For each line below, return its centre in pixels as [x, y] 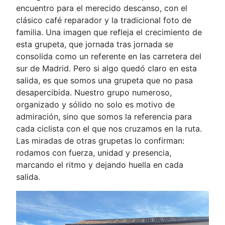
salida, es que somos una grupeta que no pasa [104, 80]
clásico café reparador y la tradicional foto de [104, 20]
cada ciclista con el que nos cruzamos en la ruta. [109, 129]
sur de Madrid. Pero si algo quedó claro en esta [106, 68]
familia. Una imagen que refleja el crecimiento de [109, 32]
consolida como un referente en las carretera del [109, 56]
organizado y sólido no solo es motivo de [95, 104]
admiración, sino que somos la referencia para [104, 117]
